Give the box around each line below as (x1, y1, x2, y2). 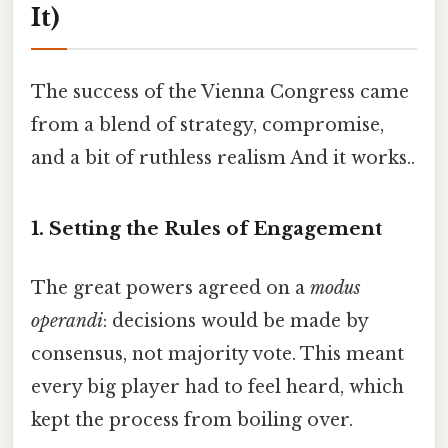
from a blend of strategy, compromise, (31, 114, 384, 137)
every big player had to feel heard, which (31, 376, 404, 399)
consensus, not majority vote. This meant (31, 343, 404, 366)
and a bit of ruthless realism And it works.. (31, 147, 415, 170)
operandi (31, 310, 103, 333)
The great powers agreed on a (31, 277, 310, 300)
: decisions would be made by (103, 310, 368, 333)
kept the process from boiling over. (31, 409, 353, 432)
